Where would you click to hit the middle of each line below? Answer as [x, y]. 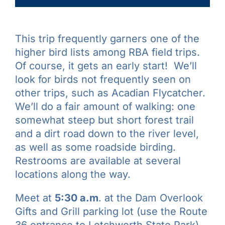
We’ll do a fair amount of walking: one [105, 107]
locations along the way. [73, 175]
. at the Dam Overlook [151, 198]
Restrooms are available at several [98, 161]
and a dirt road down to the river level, [107, 134]
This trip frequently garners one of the [107, 39]
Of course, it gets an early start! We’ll [106, 66]
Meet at [35, 198]
